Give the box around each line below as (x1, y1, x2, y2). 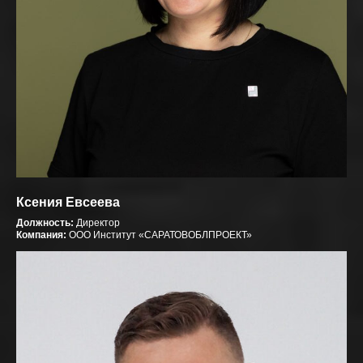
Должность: (16, 216, 74, 228)
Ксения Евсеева (16, 194, 120, 209)
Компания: (16, 228, 66, 241)
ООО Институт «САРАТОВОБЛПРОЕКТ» (66, 228, 252, 241)
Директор (74, 216, 120, 228)
